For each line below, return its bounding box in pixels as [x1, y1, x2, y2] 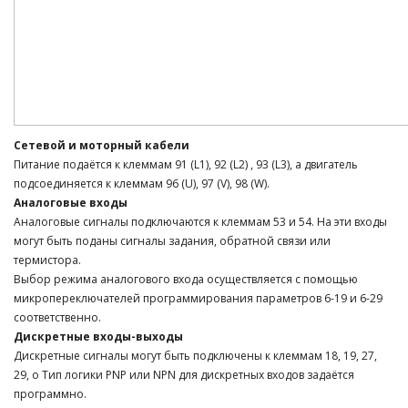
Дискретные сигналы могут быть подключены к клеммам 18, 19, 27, [14, 348, 377, 363]
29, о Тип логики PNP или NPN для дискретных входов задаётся [14, 367, 354, 382]
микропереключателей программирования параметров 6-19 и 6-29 [14, 291, 382, 306]
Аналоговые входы [14, 195, 127, 210]
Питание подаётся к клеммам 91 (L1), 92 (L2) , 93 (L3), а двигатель [14, 157, 358, 172]
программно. [14, 386, 87, 402]
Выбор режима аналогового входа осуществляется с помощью [14, 271, 358, 287]
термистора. [14, 252, 81, 268]
